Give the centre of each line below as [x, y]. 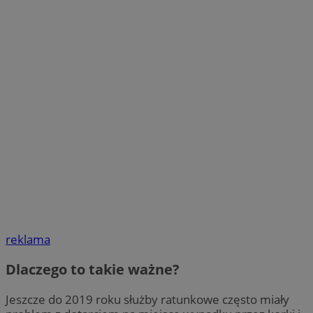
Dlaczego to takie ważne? [93, 270]
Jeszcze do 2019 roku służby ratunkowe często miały [147, 300]
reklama [28, 240]
